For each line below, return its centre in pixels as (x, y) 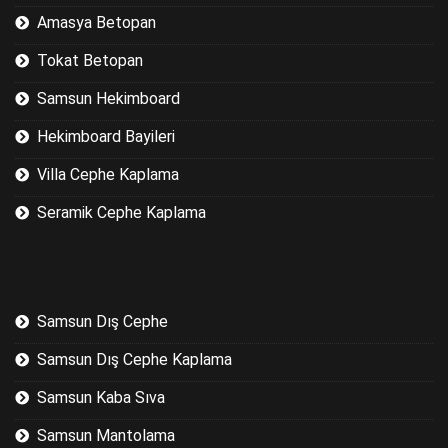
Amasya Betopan (96, 22)
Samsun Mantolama (106, 435)
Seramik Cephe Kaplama (121, 212)
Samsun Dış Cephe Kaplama (134, 359)
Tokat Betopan (90, 60)
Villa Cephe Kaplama (108, 174)
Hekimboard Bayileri (106, 136)
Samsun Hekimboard (108, 98)
